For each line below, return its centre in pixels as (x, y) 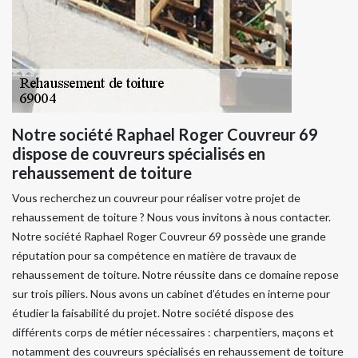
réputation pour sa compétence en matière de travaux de (154, 255)
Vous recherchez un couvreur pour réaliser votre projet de (156, 197)
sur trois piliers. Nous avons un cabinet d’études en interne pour (171, 293)
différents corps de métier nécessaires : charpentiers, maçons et (173, 332)
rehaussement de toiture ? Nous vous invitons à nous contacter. (171, 217)
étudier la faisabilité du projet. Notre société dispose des (153, 312)
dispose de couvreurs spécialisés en (139, 153)
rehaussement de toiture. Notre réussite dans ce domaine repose (175, 274)
